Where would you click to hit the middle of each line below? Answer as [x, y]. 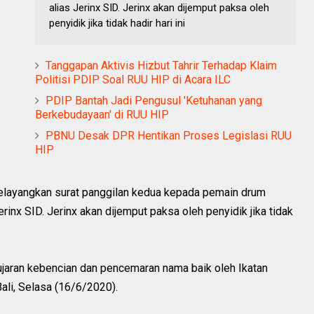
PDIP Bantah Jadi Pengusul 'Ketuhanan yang [154, 101]
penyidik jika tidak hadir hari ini [117, 23]
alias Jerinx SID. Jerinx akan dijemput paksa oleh [159, 8]
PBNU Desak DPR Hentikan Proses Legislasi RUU [169, 136]
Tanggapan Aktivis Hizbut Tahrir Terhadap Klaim [161, 66]
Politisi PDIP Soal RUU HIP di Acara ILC [133, 80]
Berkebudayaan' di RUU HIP [102, 115]
